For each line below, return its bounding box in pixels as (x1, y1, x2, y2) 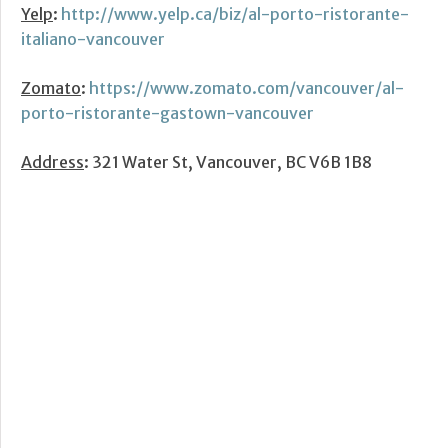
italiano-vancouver (21, 29, 165, 50)
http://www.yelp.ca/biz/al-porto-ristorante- (61, 4, 409, 25)
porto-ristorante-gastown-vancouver (21, 103, 314, 124)
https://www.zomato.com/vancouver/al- (89, 78, 404, 99)
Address (21, 152, 84, 173)
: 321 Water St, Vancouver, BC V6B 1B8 (84, 152, 372, 173)
